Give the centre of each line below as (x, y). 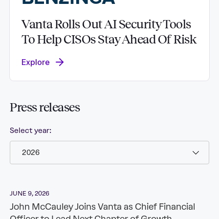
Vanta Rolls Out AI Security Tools (106, 24)
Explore (36, 62)
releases (59, 108)
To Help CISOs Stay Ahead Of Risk (109, 40)
